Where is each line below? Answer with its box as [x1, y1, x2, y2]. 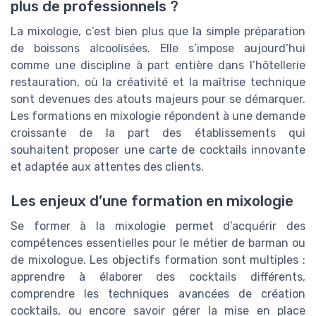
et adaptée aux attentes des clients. [11, 160, 204, 174]
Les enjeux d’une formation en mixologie [11, 193, 293, 210]
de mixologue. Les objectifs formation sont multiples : [11, 253, 305, 267]
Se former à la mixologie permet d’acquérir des [11, 219, 305, 233]
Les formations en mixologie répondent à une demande [11, 109, 305, 123]
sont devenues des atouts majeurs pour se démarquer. [11, 92, 305, 107]
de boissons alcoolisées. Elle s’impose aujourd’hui [11, 42, 305, 56]
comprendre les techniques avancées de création [11, 287, 305, 301]
